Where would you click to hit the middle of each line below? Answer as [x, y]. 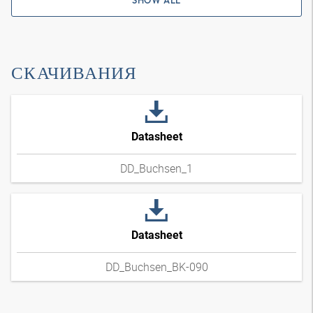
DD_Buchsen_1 [156, 168]
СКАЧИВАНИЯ [74, 73]
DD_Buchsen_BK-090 [156, 267]
